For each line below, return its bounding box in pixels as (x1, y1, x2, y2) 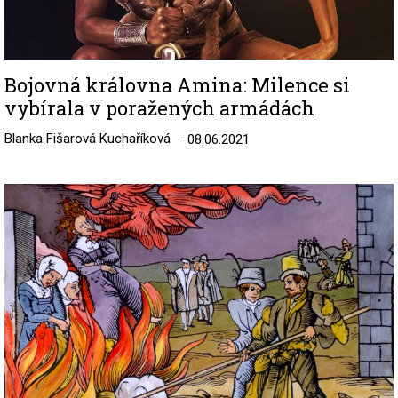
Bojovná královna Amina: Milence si (4, 71, 350, 98)
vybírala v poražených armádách (4, 94, 314, 121)
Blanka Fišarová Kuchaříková (4, 130, 171, 147)
